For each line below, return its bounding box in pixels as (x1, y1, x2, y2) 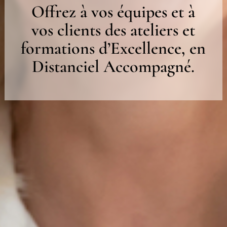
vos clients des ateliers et (31, 19, 196, 41)
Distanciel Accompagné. (32, 56, 195, 77)
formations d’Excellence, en (21, 37, 206, 59)
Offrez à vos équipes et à (31, 1, 196, 22)
